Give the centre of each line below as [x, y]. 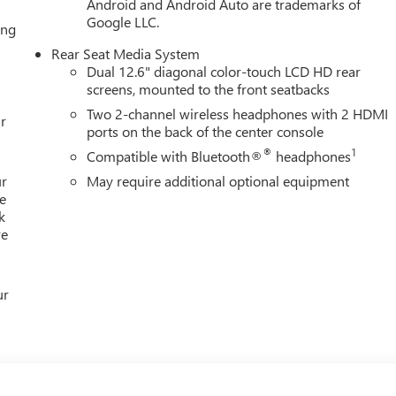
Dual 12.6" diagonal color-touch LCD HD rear [224, 72]
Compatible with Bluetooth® [175, 156]
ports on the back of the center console [206, 132]
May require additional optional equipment [218, 181]
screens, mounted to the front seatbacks [209, 89]
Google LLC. [123, 22]
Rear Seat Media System [126, 54]
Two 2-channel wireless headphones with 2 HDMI [238, 114]
